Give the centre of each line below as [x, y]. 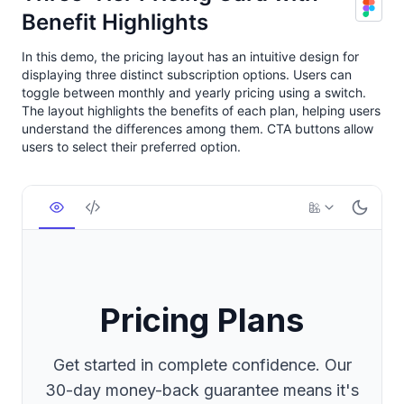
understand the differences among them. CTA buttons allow [197, 129]
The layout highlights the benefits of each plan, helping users [201, 111]
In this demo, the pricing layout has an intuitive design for [190, 57]
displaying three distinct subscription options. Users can [187, 75]
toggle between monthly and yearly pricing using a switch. [194, 93]
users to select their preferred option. [131, 147]
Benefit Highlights [115, 23]
